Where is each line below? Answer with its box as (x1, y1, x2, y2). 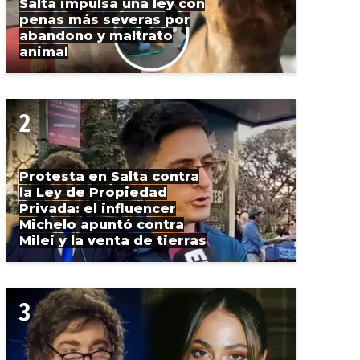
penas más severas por (19, 12, 190, 28)
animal (19, 44, 68, 60)
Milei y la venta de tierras (19, 232, 207, 248)
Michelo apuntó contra (19, 216, 184, 232)
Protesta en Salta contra (19, 168, 199, 184)
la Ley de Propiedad (19, 184, 167, 200)
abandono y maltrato (19, 28, 173, 44)
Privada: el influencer (19, 200, 176, 216)
